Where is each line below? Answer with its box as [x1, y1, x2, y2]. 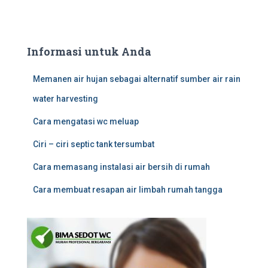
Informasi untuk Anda [27, 44, 151, 59]
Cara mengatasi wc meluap [33, 117, 139, 126]
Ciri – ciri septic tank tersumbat [33, 139, 154, 149]
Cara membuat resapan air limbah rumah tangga [33, 185, 223, 194]
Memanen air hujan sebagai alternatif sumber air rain [33, 74, 240, 84]
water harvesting [33, 94, 98, 103]
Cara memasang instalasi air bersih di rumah [33, 162, 210, 172]
